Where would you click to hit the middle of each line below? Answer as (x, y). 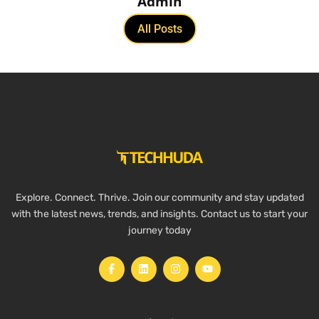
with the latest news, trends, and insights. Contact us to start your (159, 214)
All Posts (159, 28)
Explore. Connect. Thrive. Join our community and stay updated (159, 197)
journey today (159, 230)
